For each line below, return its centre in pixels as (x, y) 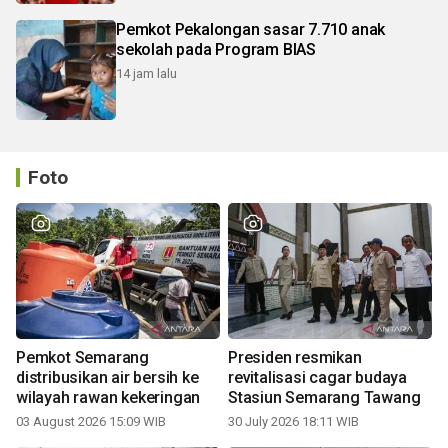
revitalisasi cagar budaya (317, 378)
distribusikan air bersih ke (107, 378)
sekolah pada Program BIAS (216, 50)
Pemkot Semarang (82, 358)
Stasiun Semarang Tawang (324, 398)
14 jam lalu (146, 74)
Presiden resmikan (295, 358)
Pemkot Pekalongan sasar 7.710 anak (251, 30)
